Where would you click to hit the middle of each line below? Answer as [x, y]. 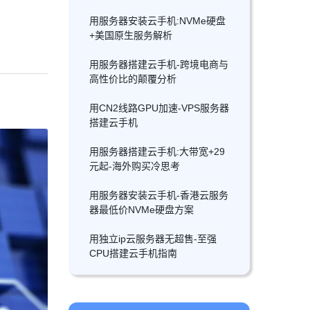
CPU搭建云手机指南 [133, 253]
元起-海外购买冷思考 [134, 166]
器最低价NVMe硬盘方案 [141, 210]
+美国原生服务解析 [130, 35]
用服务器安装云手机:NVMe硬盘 [157, 21]
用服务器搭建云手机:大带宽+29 [157, 152]
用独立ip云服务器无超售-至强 [153, 239]
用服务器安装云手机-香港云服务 [158, 195]
